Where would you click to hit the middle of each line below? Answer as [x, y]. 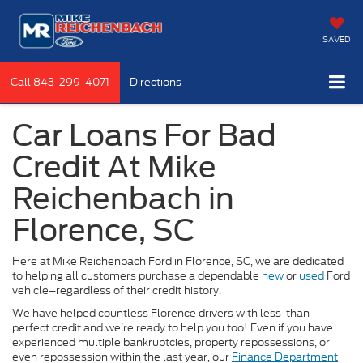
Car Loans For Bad [144, 135]
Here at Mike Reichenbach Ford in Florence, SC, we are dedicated [178, 261]
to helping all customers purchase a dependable [137, 275]
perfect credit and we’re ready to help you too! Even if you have [173, 327]
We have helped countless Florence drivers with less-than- [163, 313]
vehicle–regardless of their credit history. [117, 290]
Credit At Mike [114, 167]
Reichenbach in [123, 198]
